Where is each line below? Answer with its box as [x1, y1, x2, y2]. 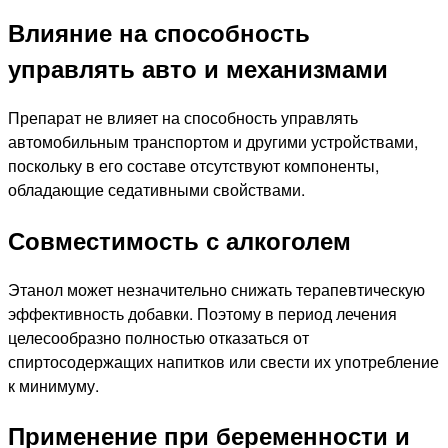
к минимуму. [8, 373, 99, 397]
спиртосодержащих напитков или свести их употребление [8, 349, 439, 373]
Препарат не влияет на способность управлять [8, 105, 358, 129]
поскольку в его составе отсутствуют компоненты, [8, 153, 379, 177]
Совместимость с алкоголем [8, 222, 351, 257]
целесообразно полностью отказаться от [8, 325, 309, 349]
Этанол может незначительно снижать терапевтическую [8, 277, 425, 301]
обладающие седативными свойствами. [8, 177, 305, 201]
